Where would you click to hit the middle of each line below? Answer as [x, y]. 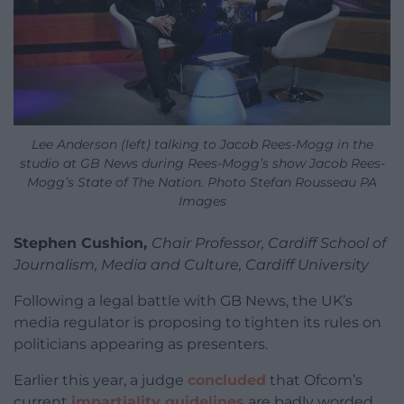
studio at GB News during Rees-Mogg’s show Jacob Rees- [202, 164]
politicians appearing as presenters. [141, 344]
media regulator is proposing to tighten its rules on [197, 323]
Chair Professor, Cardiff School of [269, 243]
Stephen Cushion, [83, 243]
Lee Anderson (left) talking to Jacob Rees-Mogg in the [202, 145]
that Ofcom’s [314, 381]
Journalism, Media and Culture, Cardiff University [191, 265]
